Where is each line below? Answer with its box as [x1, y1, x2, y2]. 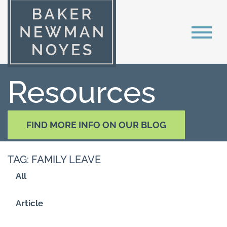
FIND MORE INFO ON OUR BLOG [26, 120, 166, 130]
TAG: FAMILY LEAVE [8, 154, 101, 166]
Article [16, 198, 43, 208]
